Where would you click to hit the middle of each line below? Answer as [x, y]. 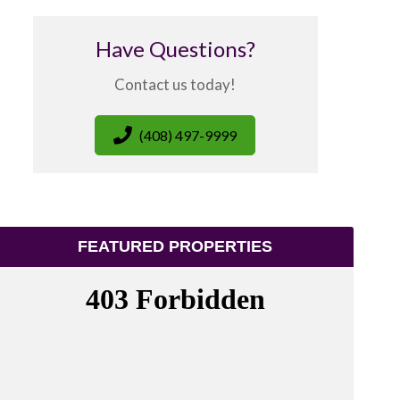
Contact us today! [175, 84]
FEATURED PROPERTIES [175, 246]
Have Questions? [175, 49]
